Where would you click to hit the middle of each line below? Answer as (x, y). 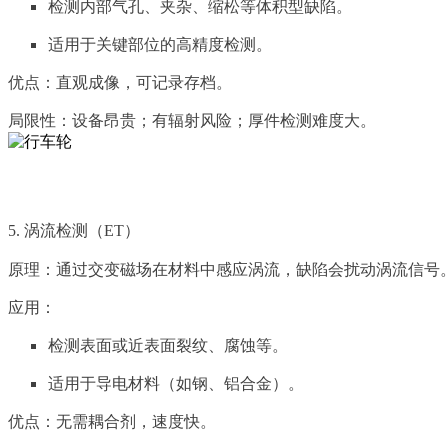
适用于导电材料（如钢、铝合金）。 (176, 384)
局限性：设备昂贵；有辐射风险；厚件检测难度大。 (192, 121)
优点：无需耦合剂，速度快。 (112, 422)
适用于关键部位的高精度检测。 (160, 45)
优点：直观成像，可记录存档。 (120, 83)
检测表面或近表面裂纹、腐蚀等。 (168, 346)
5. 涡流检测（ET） (74, 231)
